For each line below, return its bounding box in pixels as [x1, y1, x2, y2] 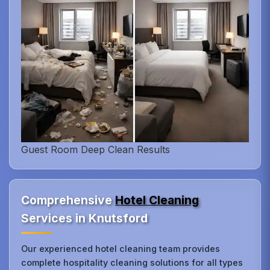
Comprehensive [21, 192, 116, 207]
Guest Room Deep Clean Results [21, 143, 171, 155]
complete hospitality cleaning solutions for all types [21, 257, 243, 268]
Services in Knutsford [21, 210, 148, 225]
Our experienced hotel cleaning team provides [21, 243, 221, 254]
